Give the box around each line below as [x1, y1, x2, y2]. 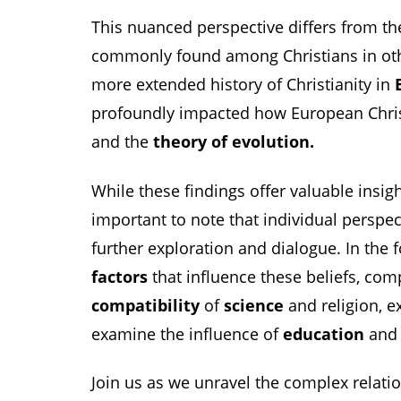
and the [91, 131, 153, 153]
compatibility [91, 294, 200, 316]
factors [91, 265, 148, 287]
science [224, 294, 284, 316]
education [283, 322, 364, 345]
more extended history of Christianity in [91, 73, 395, 96]
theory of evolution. [153, 131, 314, 153]
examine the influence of [91, 322, 283, 345]
